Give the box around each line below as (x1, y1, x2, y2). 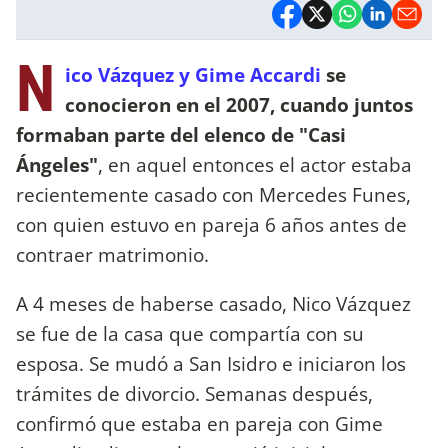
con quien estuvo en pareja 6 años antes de (16, 210, 407, 238)
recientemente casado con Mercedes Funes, (16, 180, 411, 208)
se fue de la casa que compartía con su (16, 319, 364, 347)
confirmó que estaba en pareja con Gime (16, 409, 383, 437)
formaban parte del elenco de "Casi (16, 120, 346, 148)
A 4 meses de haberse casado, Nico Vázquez (16, 289, 411, 317)
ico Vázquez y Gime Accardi (65, 60, 321, 88)
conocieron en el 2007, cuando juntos (65, 90, 413, 118)
